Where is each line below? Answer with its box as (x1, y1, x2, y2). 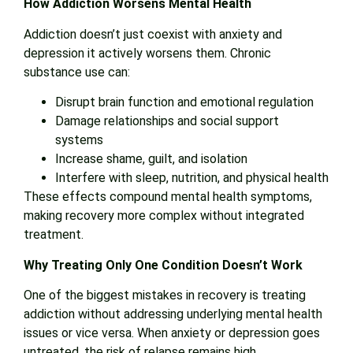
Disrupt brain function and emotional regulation (55, 95, 314, 110)
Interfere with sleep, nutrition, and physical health (55, 170, 329, 186)
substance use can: (24, 64, 130, 80)
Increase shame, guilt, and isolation (55, 151, 247, 167)
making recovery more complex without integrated (24, 208, 304, 224)
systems (55, 132, 103, 148)
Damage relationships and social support (55, 113, 279, 129)
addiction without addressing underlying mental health (24, 306, 322, 321)
